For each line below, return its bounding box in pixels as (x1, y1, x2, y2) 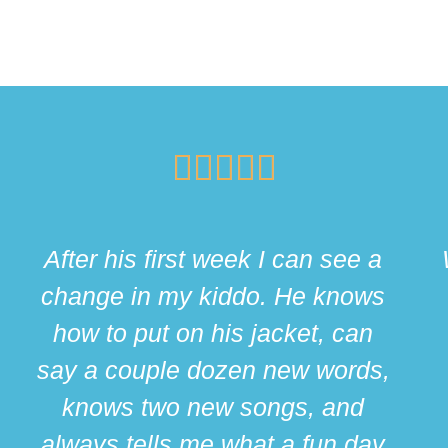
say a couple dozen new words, (36, 356, 390, 385)
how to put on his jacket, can (53, 319, 374, 348)
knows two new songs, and (62, 393, 365, 422)
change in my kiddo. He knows (41, 282, 386, 311)
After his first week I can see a (44, 245, 383, 274)
